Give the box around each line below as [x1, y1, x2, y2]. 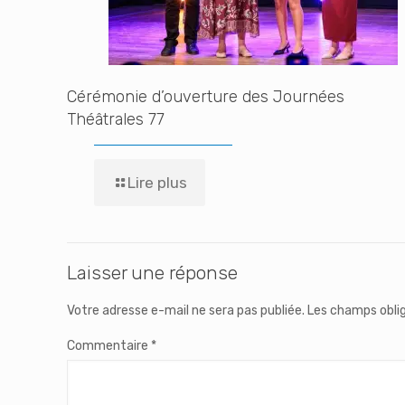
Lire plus [127, 174, 187, 192]
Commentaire [67, 338, 151, 353]
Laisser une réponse [67, 261, 238, 284]
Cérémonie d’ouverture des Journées [67, 87, 344, 107]
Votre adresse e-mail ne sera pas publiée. [67, 303, 305, 318]
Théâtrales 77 [67, 109, 165, 129]
